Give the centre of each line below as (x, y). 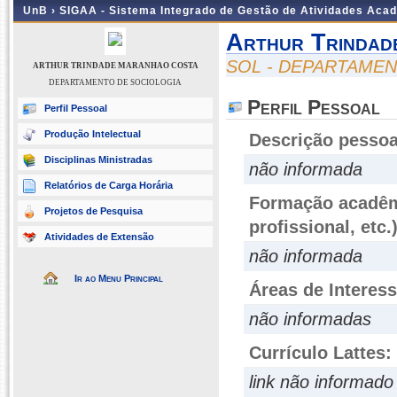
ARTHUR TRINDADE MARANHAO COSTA (115, 66)
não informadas (310, 319)
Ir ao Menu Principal (119, 278)
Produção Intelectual (93, 134)
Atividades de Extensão (99, 237)
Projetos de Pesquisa (93, 211)
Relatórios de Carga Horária (109, 185)
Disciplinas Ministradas (98, 160)
